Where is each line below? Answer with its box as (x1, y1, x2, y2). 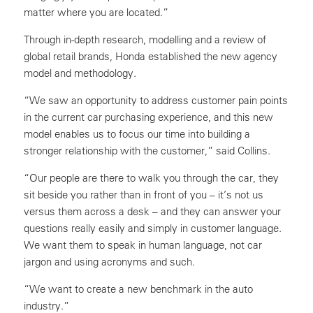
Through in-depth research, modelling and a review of (24, 33, 266, 46)
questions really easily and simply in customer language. (24, 221, 282, 235)
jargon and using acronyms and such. (24, 255, 195, 268)
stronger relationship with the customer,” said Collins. (24, 144, 270, 157)
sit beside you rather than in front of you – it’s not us (24, 188, 263, 201)
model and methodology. (24, 66, 136, 80)
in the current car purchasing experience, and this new (24, 110, 273, 124)
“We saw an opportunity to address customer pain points (24, 94, 288, 107)
